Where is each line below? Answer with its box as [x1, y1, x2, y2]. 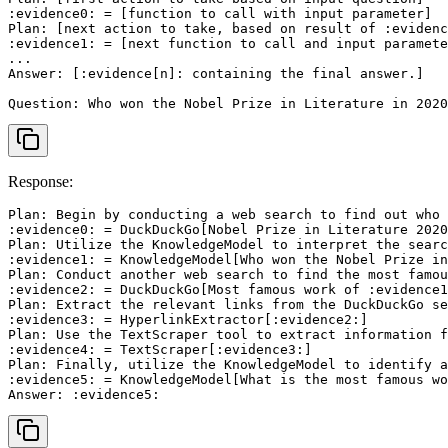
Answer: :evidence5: [8, 387, 160, 403]
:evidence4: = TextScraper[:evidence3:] [8, 342, 312, 358]
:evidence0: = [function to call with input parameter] [8, 6, 432, 22]
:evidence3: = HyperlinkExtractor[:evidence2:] [8, 312, 368, 328]
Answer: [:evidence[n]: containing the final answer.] [8, 66, 424, 82]
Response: [8, 173, 73, 191]
